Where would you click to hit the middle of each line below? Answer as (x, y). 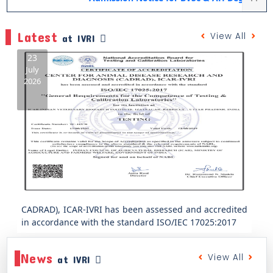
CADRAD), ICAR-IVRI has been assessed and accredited (134, 210)
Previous (42, 146)
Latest (37, 37)
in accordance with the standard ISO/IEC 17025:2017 (129, 222)
